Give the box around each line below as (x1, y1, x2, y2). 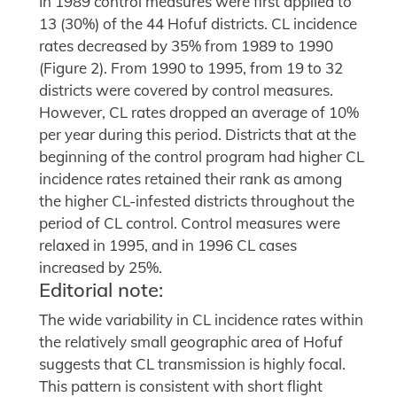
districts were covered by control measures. (39, 80, 333, 99)
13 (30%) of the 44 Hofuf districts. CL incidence (39, 13, 357, 33)
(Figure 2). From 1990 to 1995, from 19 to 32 (39, 58, 343, 77)
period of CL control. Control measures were (39, 213, 340, 232)
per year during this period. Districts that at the (39, 124, 356, 144)
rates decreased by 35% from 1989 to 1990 (39, 35, 333, 55)
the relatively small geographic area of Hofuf (39, 331, 343, 351)
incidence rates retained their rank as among (39, 168, 342, 188)
